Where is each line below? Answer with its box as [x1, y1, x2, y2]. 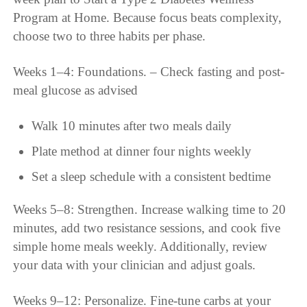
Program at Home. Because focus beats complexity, [13, 10, 282, 25]
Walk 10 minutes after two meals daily [31, 119, 232, 134]
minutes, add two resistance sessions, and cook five [13, 221, 281, 236]
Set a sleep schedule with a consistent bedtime [31, 169, 271, 184]
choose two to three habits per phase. [13, 29, 206, 44]
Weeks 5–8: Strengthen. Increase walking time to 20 [13, 202, 286, 217]
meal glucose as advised [13, 83, 138, 98]
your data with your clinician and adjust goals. [13, 258, 256, 273]
